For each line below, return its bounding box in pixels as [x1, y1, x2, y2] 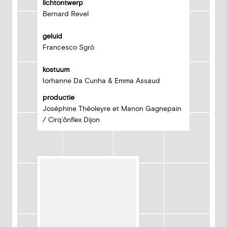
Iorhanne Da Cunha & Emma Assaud [43, 77, 160, 85]
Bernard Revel [43, 10, 91, 18]
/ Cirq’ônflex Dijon [43, 116, 100, 124]
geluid [43, 32, 62, 41]
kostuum [43, 65, 69, 74]
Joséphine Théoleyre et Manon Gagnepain [43, 104, 181, 113]
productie [43, 93, 74, 102]
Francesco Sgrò [43, 43, 96, 52]
